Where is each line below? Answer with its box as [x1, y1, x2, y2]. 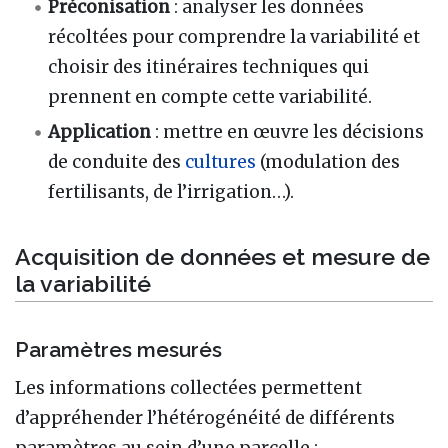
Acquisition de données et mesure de [15, 242, 430, 270]
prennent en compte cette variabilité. [48, 86, 373, 109]
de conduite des [48, 151, 186, 174]
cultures [185, 151, 257, 174]
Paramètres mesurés [15, 336, 222, 362]
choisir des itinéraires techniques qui [48, 56, 370, 79]
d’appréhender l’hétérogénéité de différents [15, 406, 395, 429]
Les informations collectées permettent [15, 376, 362, 399]
